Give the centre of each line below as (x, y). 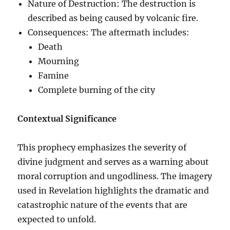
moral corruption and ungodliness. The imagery (115, 176)
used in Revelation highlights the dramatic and (113, 190)
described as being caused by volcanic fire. (113, 18)
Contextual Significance (67, 118)
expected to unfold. (57, 219)
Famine (54, 75)
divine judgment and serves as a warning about (113, 161)
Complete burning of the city (97, 90)
